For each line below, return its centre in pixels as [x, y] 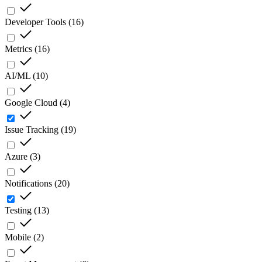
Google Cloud [31, 103]
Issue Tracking [32, 130]
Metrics [18, 49]
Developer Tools [35, 22]
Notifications [28, 184]
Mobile [18, 237]
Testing [18, 211]
